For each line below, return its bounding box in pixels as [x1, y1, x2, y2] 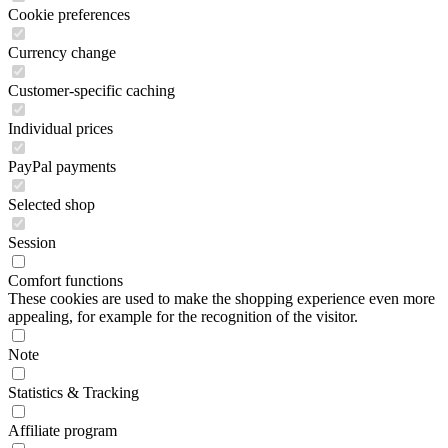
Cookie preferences [8, 6, 130, 23]
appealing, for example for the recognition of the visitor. [8, 308, 358, 325]
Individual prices [8, 120, 113, 137]
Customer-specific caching [8, 82, 175, 99]
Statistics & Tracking [8, 384, 139, 401]
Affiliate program [8, 422, 117, 439]
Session [8, 234, 56, 251]
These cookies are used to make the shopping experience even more [8, 290, 435, 307]
